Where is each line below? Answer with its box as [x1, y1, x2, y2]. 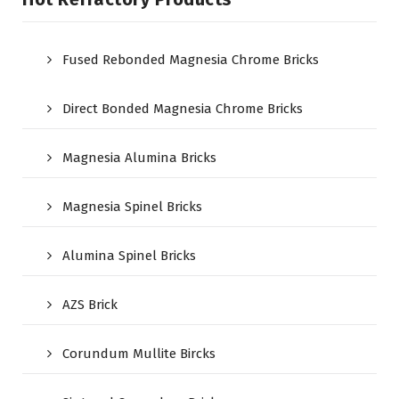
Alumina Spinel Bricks [62, 248, 196, 264]
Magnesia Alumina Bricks [62, 150, 216, 166]
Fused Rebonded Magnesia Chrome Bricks [62, 52, 319, 68]
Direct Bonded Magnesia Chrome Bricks [62, 101, 303, 117]
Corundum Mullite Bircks [62, 346, 216, 362]
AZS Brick [62, 297, 118, 313]
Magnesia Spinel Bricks [62, 199, 202, 215]
